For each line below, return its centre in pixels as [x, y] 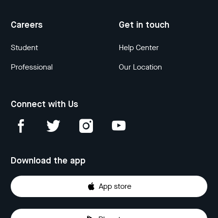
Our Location [140, 67]
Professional [32, 67]
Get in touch [144, 25]
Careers [27, 25]
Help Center [139, 47]
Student [25, 47]
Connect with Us [45, 105]
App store [115, 186]
